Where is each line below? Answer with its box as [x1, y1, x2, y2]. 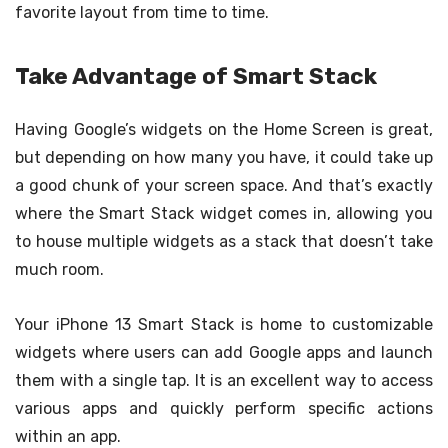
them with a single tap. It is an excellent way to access [15, 370, 433, 390]
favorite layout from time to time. [15, 2, 269, 22]
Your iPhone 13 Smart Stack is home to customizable [15, 314, 433, 334]
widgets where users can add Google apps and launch [15, 342, 433, 362]
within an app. [15, 426, 121, 446]
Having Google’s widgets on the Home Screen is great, [15, 119, 433, 139]
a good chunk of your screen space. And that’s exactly [15, 175, 433, 195]
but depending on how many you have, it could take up [15, 147, 433, 167]
